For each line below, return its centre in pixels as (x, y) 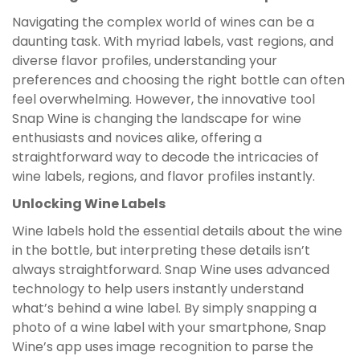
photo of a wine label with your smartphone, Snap (169, 328)
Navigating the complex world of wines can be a (163, 22)
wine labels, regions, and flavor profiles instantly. (164, 177)
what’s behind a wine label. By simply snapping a (164, 309)
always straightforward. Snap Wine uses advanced (171, 270)
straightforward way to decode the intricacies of (166, 157)
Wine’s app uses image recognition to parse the (163, 347)
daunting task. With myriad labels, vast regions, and (173, 42)
